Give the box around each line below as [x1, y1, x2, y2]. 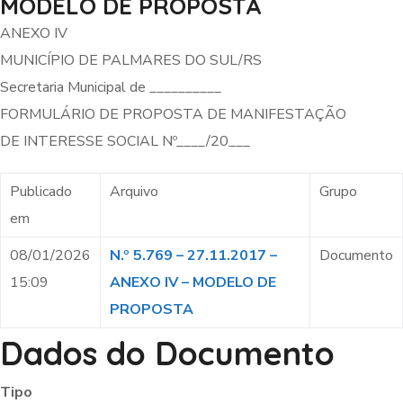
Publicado [10, 182, 72, 201]
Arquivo [110, 182, 158, 201]
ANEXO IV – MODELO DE [110, 273, 276, 292]
